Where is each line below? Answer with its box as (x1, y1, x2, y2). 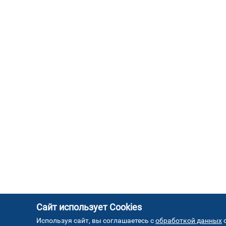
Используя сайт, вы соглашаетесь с (36, 216, 155, 224)
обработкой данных (155, 216, 222, 224)
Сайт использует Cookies (36, 202, 142, 212)
